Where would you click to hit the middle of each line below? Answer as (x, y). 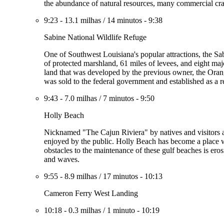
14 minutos (124, 20)
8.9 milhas (81, 176)
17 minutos (120, 176)
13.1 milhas (83, 20)
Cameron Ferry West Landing (91, 193)
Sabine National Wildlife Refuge (95, 37)
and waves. (62, 159)
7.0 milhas (81, 98)
